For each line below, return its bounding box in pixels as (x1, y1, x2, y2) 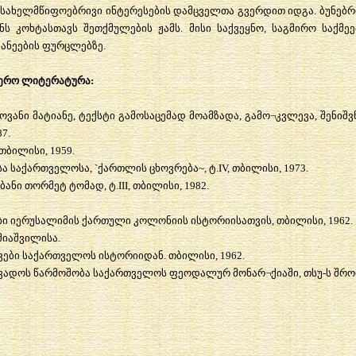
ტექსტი (78, 109, 115, 122)
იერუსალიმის (10, 214, 79, 226)
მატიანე (33, 109, 74, 122)
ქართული (81, 214, 131, 226)
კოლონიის (133, 214, 188, 226)
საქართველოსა (10, 161, 90, 174)
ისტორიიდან (98, 249, 164, 261)
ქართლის (97, 161, 147, 174)
